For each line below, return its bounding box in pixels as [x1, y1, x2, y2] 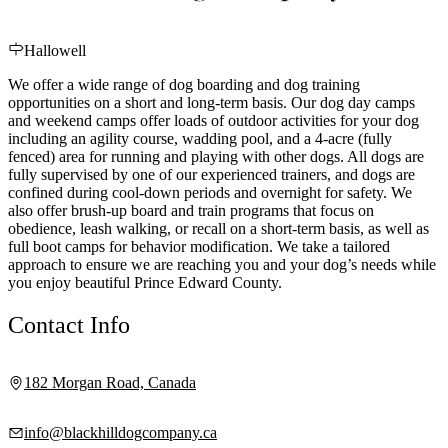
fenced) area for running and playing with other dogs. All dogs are [8, 147, 424, 165]
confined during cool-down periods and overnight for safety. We [8, 183, 412, 201]
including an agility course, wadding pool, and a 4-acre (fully [8, 129, 392, 147]
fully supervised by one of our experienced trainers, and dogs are [8, 165, 415, 183]
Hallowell [24, 41, 86, 59]
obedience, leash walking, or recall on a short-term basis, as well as [8, 219, 429, 237]
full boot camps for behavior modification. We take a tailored [8, 237, 390, 255]
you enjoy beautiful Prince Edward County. [8, 273, 282, 291]
